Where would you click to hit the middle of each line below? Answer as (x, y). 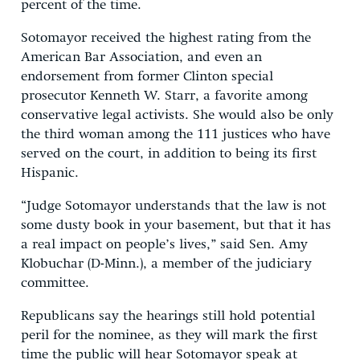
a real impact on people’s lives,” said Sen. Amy (164, 244)
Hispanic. (50, 173)
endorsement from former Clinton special (147, 76)
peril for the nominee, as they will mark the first (169, 335)
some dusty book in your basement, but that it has (176, 225)
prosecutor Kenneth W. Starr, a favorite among (164, 96)
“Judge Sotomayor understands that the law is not (174, 206)
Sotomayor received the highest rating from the (166, 38)
